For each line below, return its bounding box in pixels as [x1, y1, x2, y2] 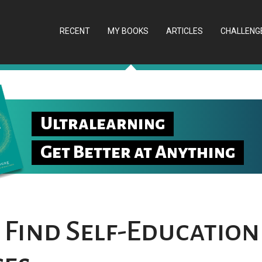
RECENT [60, 26, 90, 36]
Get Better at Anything [40, 142, 235, 162]
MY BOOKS [108, 26, 149, 36]
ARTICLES [166, 26, 203, 36]
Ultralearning [40, 114, 165, 134]
